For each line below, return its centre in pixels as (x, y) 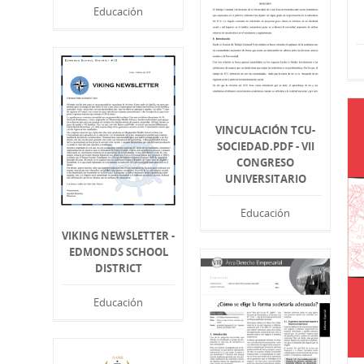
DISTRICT (118, 269)
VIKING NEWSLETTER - (119, 236)
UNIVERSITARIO (265, 179)
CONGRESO (266, 163)
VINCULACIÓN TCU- (266, 130)
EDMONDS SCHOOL (118, 252)
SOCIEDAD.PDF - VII (265, 147)
